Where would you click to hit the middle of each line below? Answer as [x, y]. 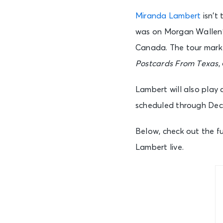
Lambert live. [160, 147]
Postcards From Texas [177, 64]
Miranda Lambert [168, 16]
